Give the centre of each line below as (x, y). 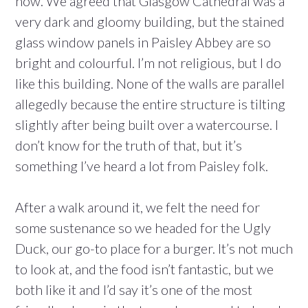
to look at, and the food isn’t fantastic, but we (144, 269)
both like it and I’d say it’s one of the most (134, 290)
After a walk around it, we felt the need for (137, 207)
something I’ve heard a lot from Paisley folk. (142, 166)
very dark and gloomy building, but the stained (150, 22)
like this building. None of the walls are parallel (150, 84)
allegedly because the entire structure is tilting (150, 104)
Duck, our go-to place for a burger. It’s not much (154, 249)
